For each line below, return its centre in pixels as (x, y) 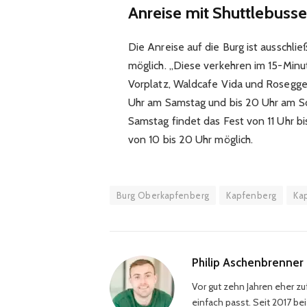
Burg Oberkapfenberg (163, 195)
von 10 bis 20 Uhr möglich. (191, 139)
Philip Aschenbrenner (248, 262)
